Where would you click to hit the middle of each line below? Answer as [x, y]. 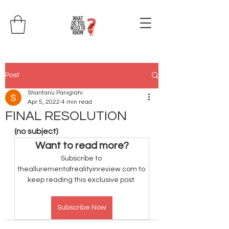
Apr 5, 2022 [44, 102]
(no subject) [36, 131]
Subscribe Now [82, 207]
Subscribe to [82, 158]
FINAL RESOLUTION [66, 116]
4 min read [77, 102]
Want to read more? [82, 145]
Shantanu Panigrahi [55, 93]
